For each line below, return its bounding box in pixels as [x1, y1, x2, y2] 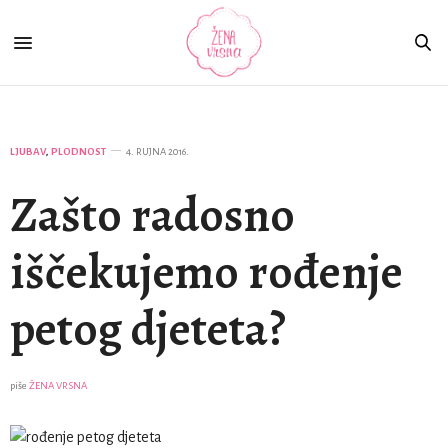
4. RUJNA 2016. [126, 146, 189, 157]
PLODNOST [51, 146, 106, 157]
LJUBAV [10, 146, 46, 157]
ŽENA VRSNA [29, 380, 87, 391]
